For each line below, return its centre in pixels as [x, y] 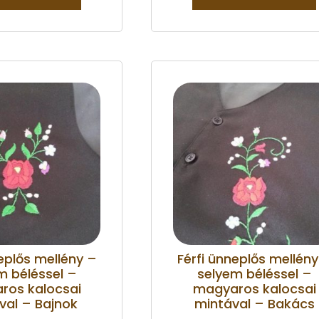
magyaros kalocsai [254, 288]
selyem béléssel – [254, 273]
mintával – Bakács [254, 303]
